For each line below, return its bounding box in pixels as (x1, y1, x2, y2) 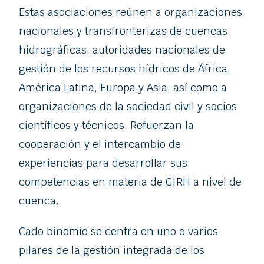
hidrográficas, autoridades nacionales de (19, 42, 225, 57)
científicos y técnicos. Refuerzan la (19, 118, 194, 132)
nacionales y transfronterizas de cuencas (19, 24, 227, 38)
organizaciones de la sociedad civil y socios (19, 99, 237, 113)
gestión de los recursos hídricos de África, (19, 61, 230, 75)
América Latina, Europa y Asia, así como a (19, 80, 227, 94)
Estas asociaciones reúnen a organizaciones (19, 5, 242, 19)
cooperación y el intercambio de (19, 137, 181, 151)
